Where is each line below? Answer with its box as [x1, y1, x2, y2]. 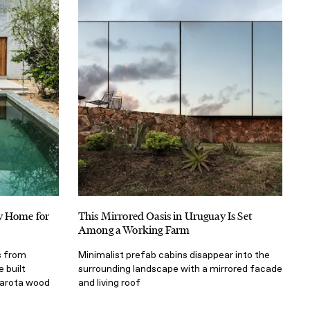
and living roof [78, 276, 140, 289]
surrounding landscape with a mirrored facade [78, 262, 282, 275]
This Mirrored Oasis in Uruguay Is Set [78, 208, 252, 224]
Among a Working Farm [78, 222, 190, 237]
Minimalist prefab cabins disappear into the [78, 248, 270, 261]
